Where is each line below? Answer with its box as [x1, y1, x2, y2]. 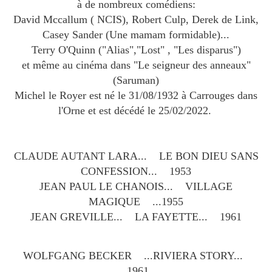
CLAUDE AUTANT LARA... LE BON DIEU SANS [13, 150, 259, 163]
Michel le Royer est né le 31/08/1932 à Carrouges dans [15, 89, 257, 102]
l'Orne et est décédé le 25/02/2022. [58, 104, 214, 117]
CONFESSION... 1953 [81, 165, 191, 178]
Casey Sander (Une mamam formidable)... [42, 29, 229, 41]
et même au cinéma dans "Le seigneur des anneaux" [21, 59, 251, 72]
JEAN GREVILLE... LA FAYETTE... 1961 [30, 211, 242, 223]
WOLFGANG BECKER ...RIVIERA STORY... [23, 250, 249, 262]
